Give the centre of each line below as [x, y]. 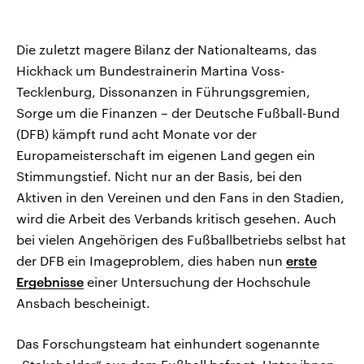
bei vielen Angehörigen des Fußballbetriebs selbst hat [181, 240]
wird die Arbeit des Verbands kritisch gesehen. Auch [176, 219]
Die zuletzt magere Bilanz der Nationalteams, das [167, 50]
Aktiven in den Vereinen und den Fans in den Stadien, [180, 197]
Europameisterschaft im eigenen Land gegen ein [166, 155]
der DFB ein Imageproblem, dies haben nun [151, 261]
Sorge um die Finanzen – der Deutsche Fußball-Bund [178, 113]
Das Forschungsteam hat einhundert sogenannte [168, 344]
